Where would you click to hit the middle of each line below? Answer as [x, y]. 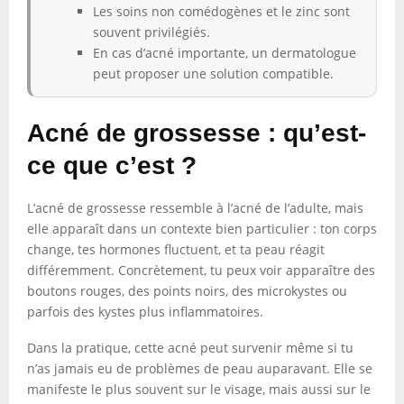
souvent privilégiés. [151, 32]
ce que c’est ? [112, 165]
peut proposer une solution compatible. [213, 73]
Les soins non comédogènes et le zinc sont [221, 11]
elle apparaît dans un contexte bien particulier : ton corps [202, 229]
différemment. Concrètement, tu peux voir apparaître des [201, 270]
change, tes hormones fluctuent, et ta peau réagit [176, 249]
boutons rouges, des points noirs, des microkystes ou [187, 291]
